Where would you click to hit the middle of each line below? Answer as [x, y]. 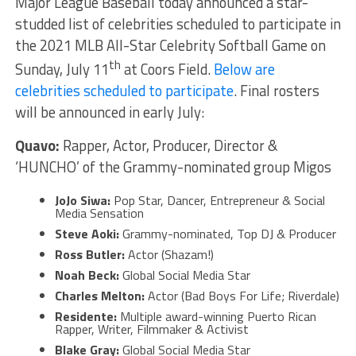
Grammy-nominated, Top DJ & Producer [229, 234]
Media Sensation [99, 213]
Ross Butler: [91, 255]
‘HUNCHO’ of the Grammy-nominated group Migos [173, 167]
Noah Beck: [88, 275]
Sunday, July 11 [62, 70]
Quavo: [39, 146]
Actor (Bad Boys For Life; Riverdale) [243, 296]
